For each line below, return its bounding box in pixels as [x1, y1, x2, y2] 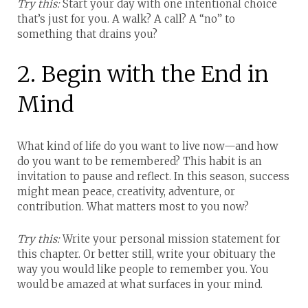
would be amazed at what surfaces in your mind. [17, 277, 263, 291]
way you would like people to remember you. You [17, 262, 269, 276]
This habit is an [180, 154, 262, 168]
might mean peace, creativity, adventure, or [17, 184, 235, 198]
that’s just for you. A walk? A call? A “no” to [17, 12, 235, 25]
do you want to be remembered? [17, 154, 180, 168]
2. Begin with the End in [17, 60, 269, 88]
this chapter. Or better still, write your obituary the [17, 247, 276, 261]
